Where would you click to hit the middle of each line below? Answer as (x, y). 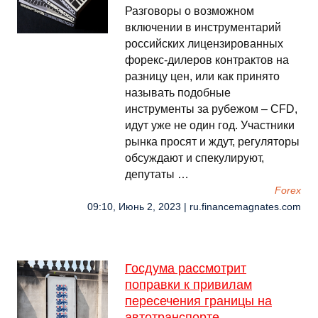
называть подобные (178, 93)
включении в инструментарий (203, 27)
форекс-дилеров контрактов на (207, 60)
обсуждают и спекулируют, (194, 158)
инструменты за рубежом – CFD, (211, 109)
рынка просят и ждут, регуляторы (212, 142)
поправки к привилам (188, 285)
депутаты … (157, 174)
